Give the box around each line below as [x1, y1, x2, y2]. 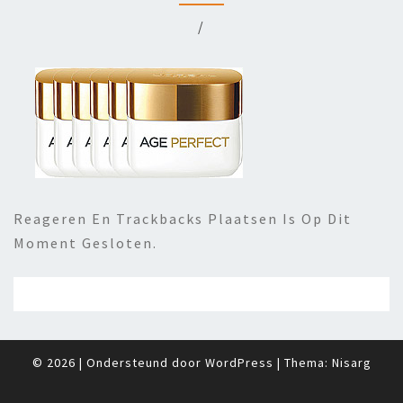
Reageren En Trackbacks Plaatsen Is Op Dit [13, 210, 352, 228]
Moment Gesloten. [13, 234, 157, 252]
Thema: [283, 354, 332, 372]
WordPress [204, 354, 273, 372]
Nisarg [331, 354, 372, 372]
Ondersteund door [85, 354, 205, 372]
